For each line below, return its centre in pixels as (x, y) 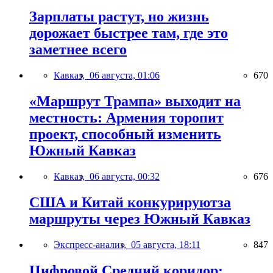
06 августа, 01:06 (125, 76)
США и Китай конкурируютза (130, 202)
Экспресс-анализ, (92, 244)
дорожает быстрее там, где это (129, 33)
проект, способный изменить (125, 134)
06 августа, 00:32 (125, 177)
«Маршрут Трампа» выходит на (135, 101)
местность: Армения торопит (126, 118)
